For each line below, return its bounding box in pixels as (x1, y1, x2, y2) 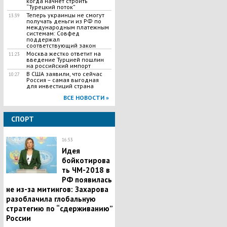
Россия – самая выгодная (26, 76, 99, 84)
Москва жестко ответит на (26, 50, 101, 57)
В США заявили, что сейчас (26, 70, 102, 78)
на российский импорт (26, 62, 91, 69)
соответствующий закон (26, 42, 96, 49)
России (6, 213, 31, 223)
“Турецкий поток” (26, 3, 75, 11)
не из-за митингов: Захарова (6, 184, 108, 194)
